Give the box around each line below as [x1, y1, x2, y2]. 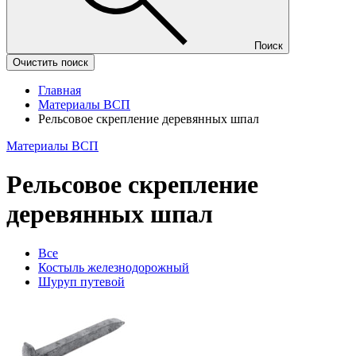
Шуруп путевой [38, 274, 125, 288]
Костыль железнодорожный [38, 260, 189, 274]
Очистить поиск [13, 56, 88, 68]
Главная [38, 83, 81, 97]
